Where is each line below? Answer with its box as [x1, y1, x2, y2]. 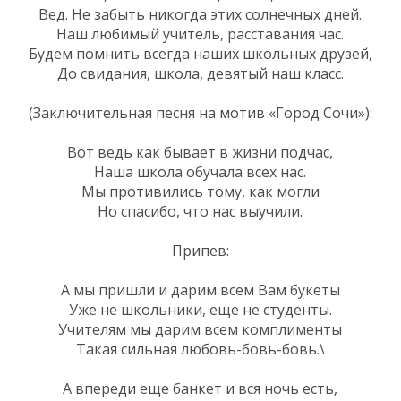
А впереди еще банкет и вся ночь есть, [63, 378, 337, 398]
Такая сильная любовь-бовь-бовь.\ [75, 338, 325, 359]
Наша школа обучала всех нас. [94, 161, 306, 182]
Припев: [171, 240, 229, 260]
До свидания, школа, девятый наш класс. [56, 63, 344, 83]
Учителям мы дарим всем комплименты [58, 319, 342, 339]
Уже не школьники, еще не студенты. [68, 299, 332, 320]
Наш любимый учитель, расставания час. [56, 23, 344, 44]
